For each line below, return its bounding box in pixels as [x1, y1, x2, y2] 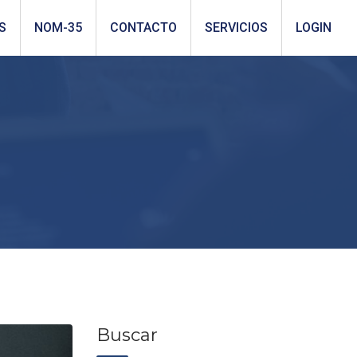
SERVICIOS [205, 20, 268, 35]
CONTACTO [110, 20, 177, 35]
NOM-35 [34, 20, 82, 35]
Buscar [96, 324, 158, 346]
